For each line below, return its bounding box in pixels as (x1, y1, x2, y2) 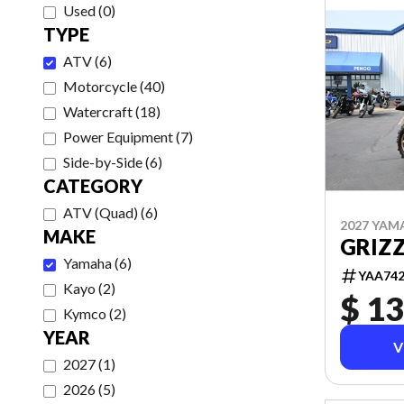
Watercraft (63, 103, 133, 120)
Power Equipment (63, 128, 173, 145)
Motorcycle (63, 78, 137, 95)
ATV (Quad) (63, 204, 138, 221)
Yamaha (63, 254, 112, 271)
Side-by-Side (63, 153, 142, 170)
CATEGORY (43, 175, 142, 197)
